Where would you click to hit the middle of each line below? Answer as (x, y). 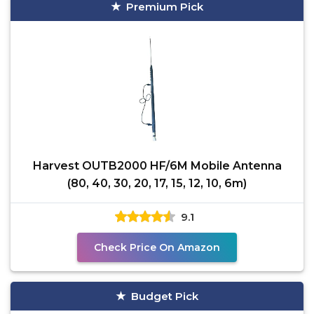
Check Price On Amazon (157, 247)
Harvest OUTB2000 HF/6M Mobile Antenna (157, 166)
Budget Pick (165, 296)
